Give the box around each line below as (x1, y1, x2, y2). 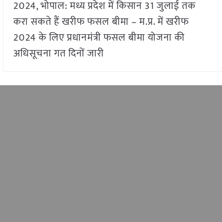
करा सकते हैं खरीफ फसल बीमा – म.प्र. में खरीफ (13, 13, 189, 30)
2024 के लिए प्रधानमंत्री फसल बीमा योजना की (13, 29, 185, 46)
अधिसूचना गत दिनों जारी (13, 45, 104, 62)
